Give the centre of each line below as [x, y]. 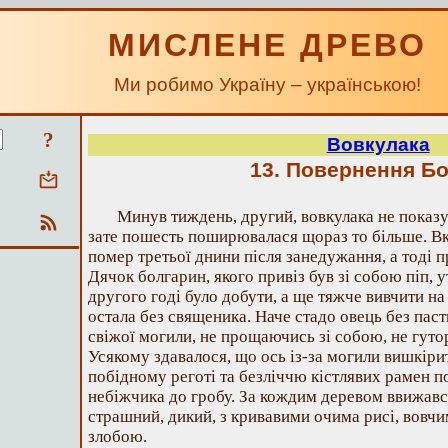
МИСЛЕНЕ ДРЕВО [267, 45]
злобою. [117, 436]
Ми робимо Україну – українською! [267, 84]
